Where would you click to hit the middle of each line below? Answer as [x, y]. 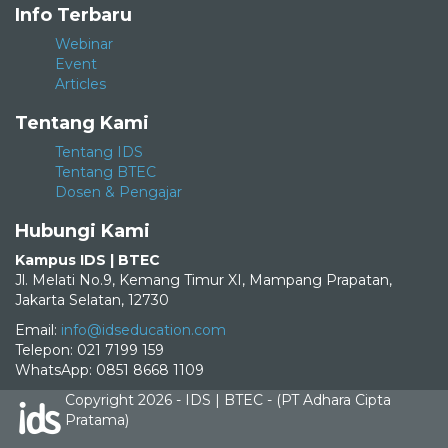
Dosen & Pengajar [118, 192]
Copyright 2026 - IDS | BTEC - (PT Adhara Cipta [228, 400]
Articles [80, 84]
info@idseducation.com [143, 330]
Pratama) [97, 420]
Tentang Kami [82, 123]
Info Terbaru [73, 15]
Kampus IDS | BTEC [87, 260]
